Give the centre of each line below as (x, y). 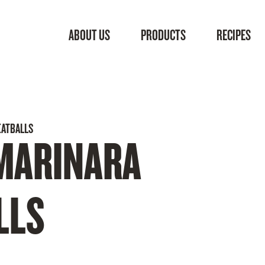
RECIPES (234, 35)
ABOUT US (89, 35)
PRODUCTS (163, 35)
